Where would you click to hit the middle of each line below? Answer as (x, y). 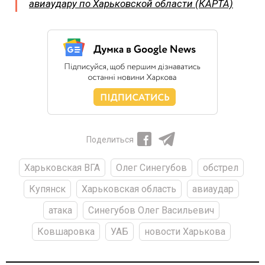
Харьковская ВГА (62, 168)
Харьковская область (129, 189)
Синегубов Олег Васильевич (151, 211)
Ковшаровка (66, 232)
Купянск (47, 189)
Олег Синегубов (151, 168)
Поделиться (110, 140)
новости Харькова (185, 232)
